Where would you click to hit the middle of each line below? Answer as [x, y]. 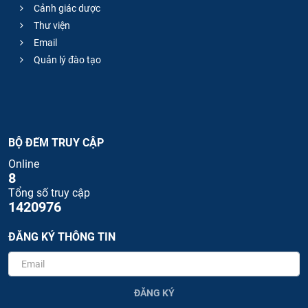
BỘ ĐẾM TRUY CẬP [56, 143]
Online [24, 164]
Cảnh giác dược [66, 9]
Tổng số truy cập [49, 193]
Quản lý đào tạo [66, 60]
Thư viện [51, 26]
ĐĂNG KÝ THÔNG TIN [62, 237]
